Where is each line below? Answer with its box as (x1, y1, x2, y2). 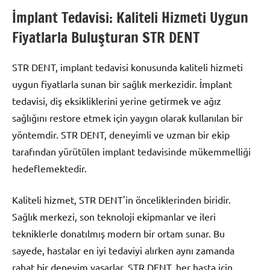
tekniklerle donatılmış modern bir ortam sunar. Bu (12, 227, 225, 240)
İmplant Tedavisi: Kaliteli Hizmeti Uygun (12, 7, 248, 28)
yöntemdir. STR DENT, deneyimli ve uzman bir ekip (12, 128, 230, 141)
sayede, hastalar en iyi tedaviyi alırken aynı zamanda (12, 244, 234, 257)
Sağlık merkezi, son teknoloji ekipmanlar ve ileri (12, 210, 216, 223)
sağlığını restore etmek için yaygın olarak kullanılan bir (12, 111, 243, 124)
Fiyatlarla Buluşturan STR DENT (12, 27, 199, 48)
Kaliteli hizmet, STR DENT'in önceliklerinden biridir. (12, 193, 231, 206)
